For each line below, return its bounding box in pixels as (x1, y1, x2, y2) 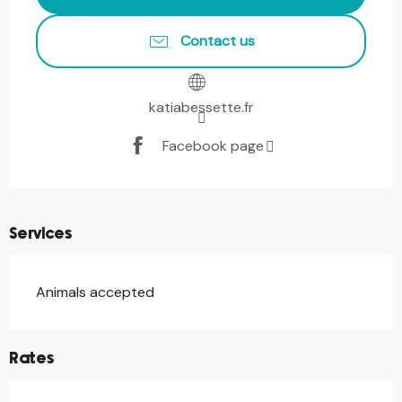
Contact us (179, 31, 255, 50)
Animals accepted (36, 283, 154, 301)
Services (9, 226, 72, 242)
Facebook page (162, 135, 264, 155)
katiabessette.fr (148, 98, 254, 117)
